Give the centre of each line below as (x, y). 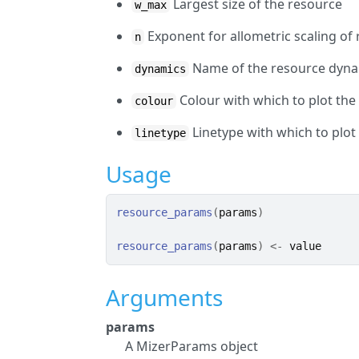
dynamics (161, 69)
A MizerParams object (192, 346)
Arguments (165, 297)
